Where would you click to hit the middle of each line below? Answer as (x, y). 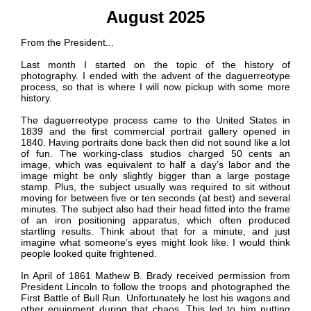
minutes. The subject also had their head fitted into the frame (155, 209)
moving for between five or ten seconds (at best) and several (155, 198)
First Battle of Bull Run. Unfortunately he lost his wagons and (155, 298)
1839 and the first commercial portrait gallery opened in (155, 132)
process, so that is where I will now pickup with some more (155, 87)
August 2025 (155, 17)
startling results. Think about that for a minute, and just (155, 232)
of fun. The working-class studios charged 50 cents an (155, 154)
